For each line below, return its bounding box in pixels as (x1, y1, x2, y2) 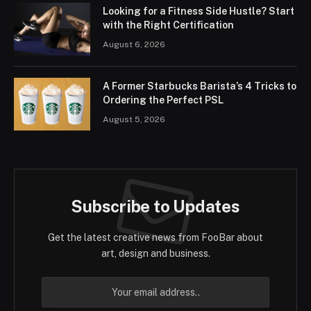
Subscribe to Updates (71, 196, 240, 216)
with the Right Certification (103, 19, 234, 31)
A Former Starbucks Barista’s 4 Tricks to (103, 80, 296, 92)
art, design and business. (101, 247, 210, 259)
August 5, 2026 (103, 114, 165, 124)
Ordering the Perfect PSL (103, 94, 224, 106)
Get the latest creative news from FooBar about (48, 231, 263, 243)
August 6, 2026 (103, 39, 165, 49)
